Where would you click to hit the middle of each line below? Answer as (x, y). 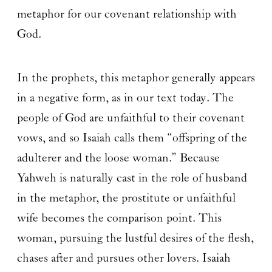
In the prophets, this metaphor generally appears (136, 78)
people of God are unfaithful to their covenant (131, 118)
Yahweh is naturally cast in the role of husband (132, 178)
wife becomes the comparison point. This (119, 218)
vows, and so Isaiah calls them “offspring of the (132, 138)
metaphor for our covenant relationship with (127, 14)
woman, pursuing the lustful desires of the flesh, (135, 238)
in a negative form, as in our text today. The (125, 98)
